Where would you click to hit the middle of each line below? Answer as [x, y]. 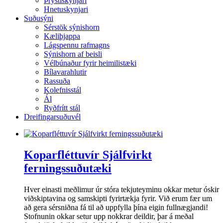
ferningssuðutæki [68, 168]
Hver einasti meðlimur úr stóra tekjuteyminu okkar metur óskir [121, 190]
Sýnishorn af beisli [73, 54]
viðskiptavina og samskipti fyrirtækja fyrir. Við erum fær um [118, 199]
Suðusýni [39, 18]
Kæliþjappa [62, 36]
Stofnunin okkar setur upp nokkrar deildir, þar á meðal [109, 217]
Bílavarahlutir [65, 72]
